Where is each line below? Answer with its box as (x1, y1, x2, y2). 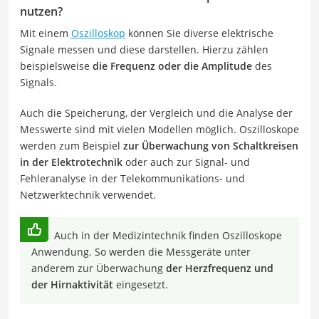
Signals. (20, 75, 57, 89)
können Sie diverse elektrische (125, 26, 273, 40)
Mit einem (20, 26, 71, 40)
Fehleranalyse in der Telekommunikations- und (20, 171, 245, 185)
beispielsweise (20, 58, 93, 73)
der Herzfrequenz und (166, 261, 273, 275)
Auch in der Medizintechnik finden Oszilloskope (54, 228, 282, 242)
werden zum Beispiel (20, 138, 123, 152)
